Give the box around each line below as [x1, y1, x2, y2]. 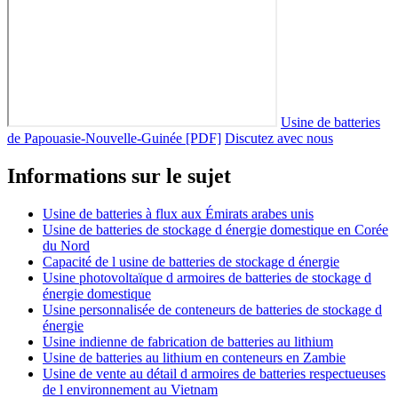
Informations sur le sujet [7, 164, 231, 187]
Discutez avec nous [225, 131, 333, 147]
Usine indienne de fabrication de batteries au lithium [43, 333, 333, 349]
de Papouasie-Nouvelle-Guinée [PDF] [7, 131, 221, 147]
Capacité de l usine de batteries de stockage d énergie [43, 253, 339, 269]
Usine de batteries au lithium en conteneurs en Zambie [43, 349, 346, 365]
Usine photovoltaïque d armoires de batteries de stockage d [43, 269, 371, 285]
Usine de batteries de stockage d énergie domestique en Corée [43, 221, 388, 237]
